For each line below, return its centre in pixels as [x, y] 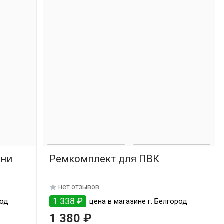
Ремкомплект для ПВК [104, 159]
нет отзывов [79, 187]
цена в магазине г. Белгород [137, 201]
